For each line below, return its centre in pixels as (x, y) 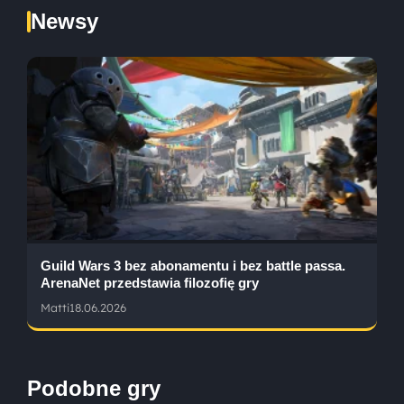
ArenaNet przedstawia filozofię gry (150, 283)
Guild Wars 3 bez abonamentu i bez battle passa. (193, 266)
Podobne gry (94, 389)
